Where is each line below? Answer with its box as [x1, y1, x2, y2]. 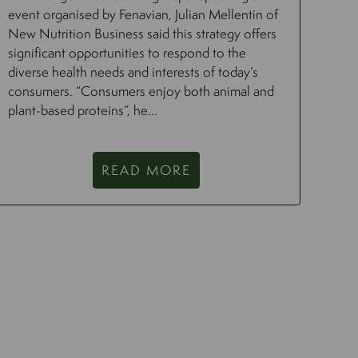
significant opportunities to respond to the [8, 43, 247, 62]
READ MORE [101, 161, 191, 180]
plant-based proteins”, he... [8, 101, 158, 120]
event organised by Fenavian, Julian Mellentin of [8, 5, 279, 24]
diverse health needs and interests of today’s [8, 62, 259, 82]
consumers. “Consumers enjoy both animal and [8, 82, 275, 101]
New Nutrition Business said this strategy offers [8, 24, 277, 43]
